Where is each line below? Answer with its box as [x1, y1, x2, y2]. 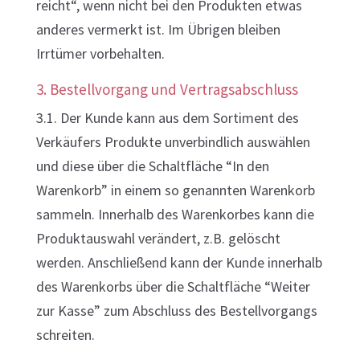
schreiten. [35, 325, 95, 344]
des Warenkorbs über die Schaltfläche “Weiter [35, 277, 310, 296]
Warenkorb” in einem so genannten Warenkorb [35, 181, 315, 199]
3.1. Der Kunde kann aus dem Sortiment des [35, 108, 299, 127]
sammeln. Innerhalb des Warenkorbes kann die [35, 205, 314, 223]
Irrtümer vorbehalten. [35, 44, 165, 63]
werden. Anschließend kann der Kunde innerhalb [35, 253, 322, 272]
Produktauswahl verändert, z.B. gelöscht [35, 229, 280, 247]
